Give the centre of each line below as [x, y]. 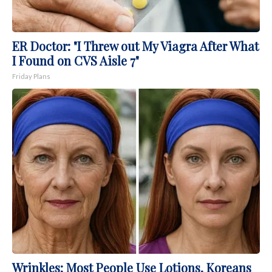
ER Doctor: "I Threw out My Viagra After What [135, 46]
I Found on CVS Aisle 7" [76, 61]
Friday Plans [31, 76]
